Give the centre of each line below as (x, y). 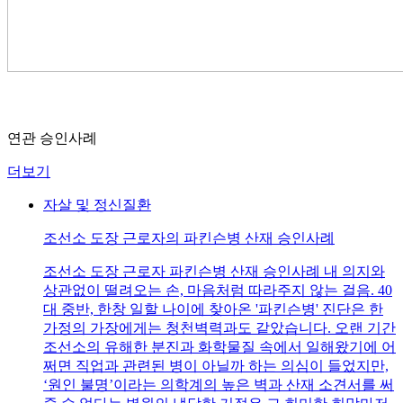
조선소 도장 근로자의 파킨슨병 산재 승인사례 (189, 237)
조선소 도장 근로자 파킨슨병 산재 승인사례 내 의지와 (214, 271)
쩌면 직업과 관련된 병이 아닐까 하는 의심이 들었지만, (216, 365)
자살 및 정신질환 (97, 204)
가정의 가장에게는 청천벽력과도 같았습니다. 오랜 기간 (219, 327)
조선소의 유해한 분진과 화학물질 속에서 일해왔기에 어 (219, 346)
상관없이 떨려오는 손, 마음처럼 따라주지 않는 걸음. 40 (218, 290)
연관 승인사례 (52, 138)
